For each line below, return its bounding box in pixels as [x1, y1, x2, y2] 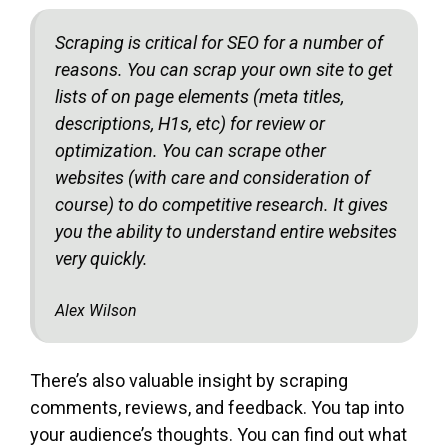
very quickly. [55, 247, 148, 269]
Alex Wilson [55, 300, 137, 320]
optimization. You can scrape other [55, 139, 326, 161]
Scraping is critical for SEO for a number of [55, 31, 383, 53]
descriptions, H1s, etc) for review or [55, 112, 325, 134]
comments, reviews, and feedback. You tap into [30, 396, 404, 418]
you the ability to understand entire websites [55, 220, 397, 242]
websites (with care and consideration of [55, 166, 370, 188]
